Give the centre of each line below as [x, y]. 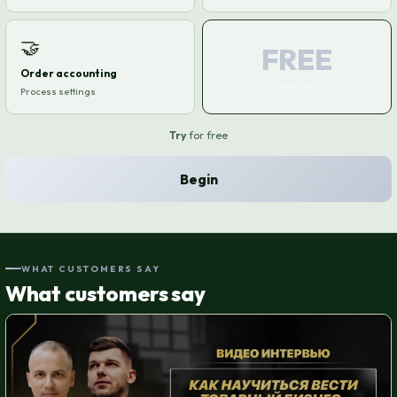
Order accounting [69, 73]
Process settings [58, 91]
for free [207, 135]
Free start [297, 86]
